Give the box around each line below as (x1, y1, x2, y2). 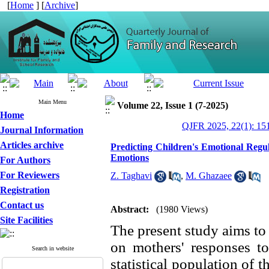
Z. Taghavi (110, 171, 152, 181)
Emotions (110, 153, 149, 163)
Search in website (31, 245, 74, 252)
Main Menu (38, 98, 67, 105)
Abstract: (110, 204, 149, 214)
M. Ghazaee (186, 171, 232, 181)
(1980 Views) (156, 204, 208, 214)
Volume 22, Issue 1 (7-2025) (117, 100, 228, 110)
